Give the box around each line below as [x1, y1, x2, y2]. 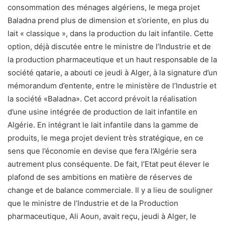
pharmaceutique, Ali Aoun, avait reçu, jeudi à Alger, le [8, 211, 196, 221]
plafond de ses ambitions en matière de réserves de [8, 172, 192, 182]
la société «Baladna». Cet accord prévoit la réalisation [8, 94, 197, 104]
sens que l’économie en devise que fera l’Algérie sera [8, 146, 196, 156]
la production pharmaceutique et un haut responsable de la [8, 55, 217, 65]
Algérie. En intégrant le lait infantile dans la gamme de [8, 120, 198, 130]
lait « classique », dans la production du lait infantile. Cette [8, 29, 213, 39]
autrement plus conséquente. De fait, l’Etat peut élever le [8, 159, 209, 169]
